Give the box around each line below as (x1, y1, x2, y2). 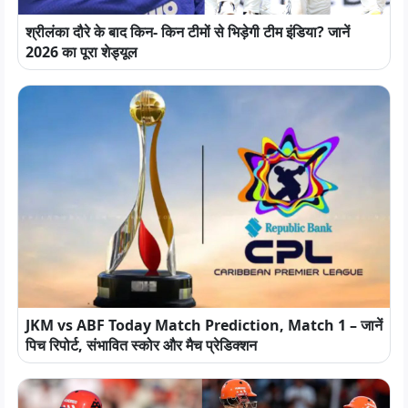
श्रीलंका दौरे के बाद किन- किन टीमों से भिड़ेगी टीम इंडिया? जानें (25, 21, 350, 42)
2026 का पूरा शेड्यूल (25, 41, 138, 62)
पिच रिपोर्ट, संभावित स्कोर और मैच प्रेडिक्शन (25, 335, 257, 356)
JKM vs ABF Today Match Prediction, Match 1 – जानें (25, 315, 382, 336)
